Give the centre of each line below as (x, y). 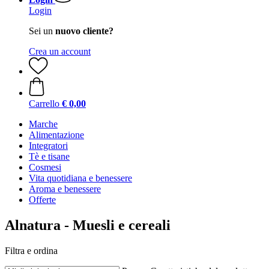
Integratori (48, 146)
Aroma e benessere (65, 189)
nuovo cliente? (84, 31)
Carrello (44, 104)
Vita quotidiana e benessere (80, 178)
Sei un (42, 31)
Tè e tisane (49, 156)
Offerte (42, 200)
